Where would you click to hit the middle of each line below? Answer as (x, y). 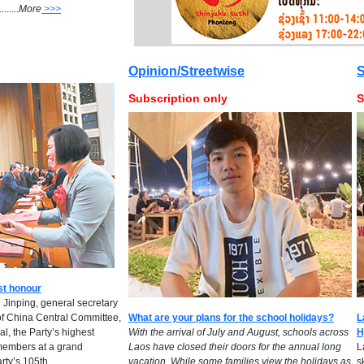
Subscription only (178, 98)
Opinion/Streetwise (186, 71)
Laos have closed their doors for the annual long (235, 347)
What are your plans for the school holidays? (231, 318)
